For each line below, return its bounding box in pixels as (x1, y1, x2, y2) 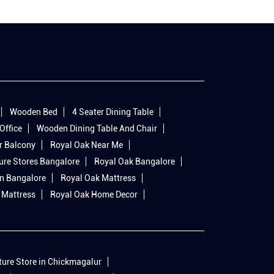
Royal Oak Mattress (61, 173, 136, 183)
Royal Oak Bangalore (94, 157, 175, 167)
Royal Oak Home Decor (50, 190, 138, 200)
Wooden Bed (10, 107, 57, 117)
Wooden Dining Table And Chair (37, 124, 157, 134)
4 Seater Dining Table (72, 107, 154, 117)
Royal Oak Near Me (50, 140, 123, 150)
